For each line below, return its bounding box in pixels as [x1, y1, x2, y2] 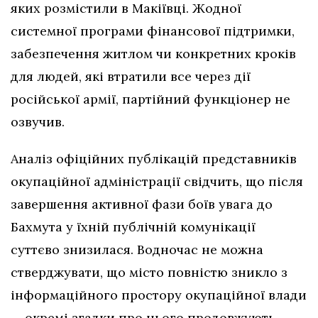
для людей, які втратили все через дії [11, 68, 251, 85]
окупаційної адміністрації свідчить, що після [11, 173, 303, 190]
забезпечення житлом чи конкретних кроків [11, 45, 296, 62]
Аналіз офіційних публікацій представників [11, 150, 297, 168]
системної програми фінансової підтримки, [11, 23, 295, 40]
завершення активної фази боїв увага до [11, 196, 273, 213]
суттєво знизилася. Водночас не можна [11, 241, 263, 258]
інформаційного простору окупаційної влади [11, 287, 307, 304]
